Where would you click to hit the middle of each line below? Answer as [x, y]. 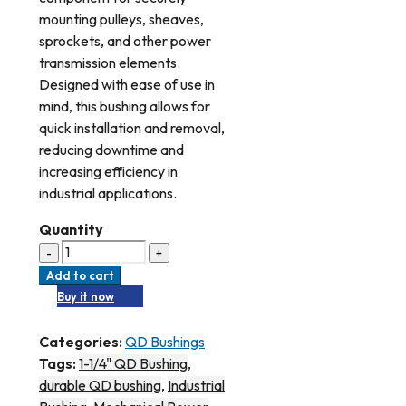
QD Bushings [165, 341]
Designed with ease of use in [127, 84]
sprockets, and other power [125, 40]
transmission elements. [110, 62]
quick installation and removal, [132, 127]
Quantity [71, 229]
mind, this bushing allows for [125, 106]
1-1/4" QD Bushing [133, 363]
